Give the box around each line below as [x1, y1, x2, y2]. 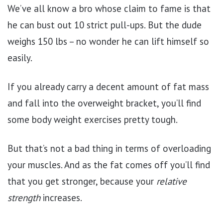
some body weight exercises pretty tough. [7, 113, 178, 125]
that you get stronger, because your [7, 175, 156, 187]
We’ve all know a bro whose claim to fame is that [7, 2, 211, 14]
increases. [43, 191, 82, 204]
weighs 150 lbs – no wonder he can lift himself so [7, 35, 209, 47]
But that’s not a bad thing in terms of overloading [7, 142, 211, 154]
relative [156, 175, 187, 187]
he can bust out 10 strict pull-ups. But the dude [7, 18, 202, 31]
